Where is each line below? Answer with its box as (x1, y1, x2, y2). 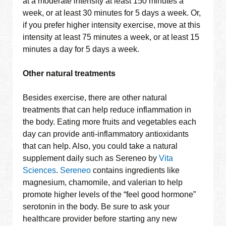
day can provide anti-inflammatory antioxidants (23, 130, 189, 139)
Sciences (23, 166, 56, 175)
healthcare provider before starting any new (23, 214, 178, 223)
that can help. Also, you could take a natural (23, 142, 178, 151)
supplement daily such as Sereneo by (23, 154, 159, 163)
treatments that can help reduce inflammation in (23, 105, 192, 115)
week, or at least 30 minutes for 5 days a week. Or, (23, 9, 201, 18)
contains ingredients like (91, 166, 180, 175)
